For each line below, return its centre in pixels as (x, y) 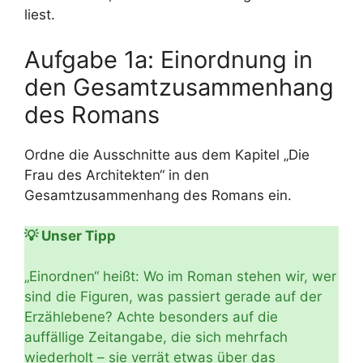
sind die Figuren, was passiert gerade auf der (173, 297)
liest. (40, 15)
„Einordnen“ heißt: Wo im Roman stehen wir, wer (180, 276)
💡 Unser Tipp (70, 236)
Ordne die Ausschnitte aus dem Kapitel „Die (167, 154)
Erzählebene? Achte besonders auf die (151, 317)
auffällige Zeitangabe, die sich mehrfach (156, 337)
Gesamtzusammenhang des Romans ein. (158, 195)
